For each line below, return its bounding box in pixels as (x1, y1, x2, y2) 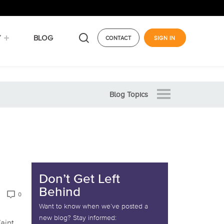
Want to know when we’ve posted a (38, 203, 148, 210)
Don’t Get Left (38, 172, 120, 186)
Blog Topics (109, 90, 148, 99)
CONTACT (105, 35, 131, 41)
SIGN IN (154, 35, 175, 41)
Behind (38, 185, 80, 199)
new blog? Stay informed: (38, 214, 116, 222)
